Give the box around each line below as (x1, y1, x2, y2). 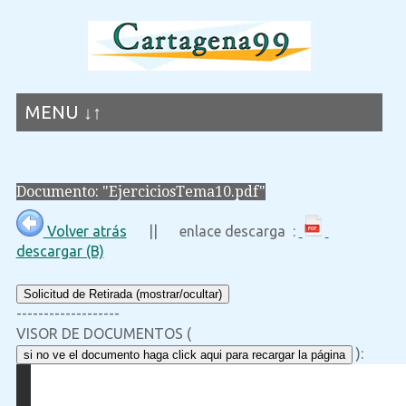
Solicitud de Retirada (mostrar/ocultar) (23, 287, 222, 302)
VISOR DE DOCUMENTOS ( (15, 325, 191, 343)
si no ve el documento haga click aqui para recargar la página (23, 348, 345, 362)
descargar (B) (15, 243, 104, 260)
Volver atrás (43, 223, 127, 240)
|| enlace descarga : (126, 223, 299, 240)
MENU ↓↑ (24, 101, 101, 122)
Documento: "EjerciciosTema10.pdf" (15, 183, 266, 200)
